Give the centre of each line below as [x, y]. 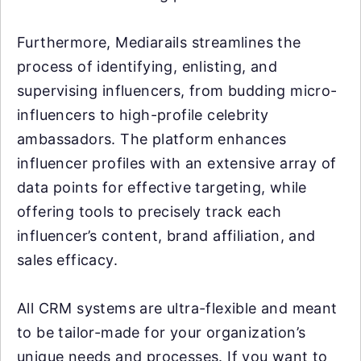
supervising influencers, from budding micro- [177, 90]
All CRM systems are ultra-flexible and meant [177, 308]
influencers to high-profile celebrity [143, 114]
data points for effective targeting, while [162, 187]
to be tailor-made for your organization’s [162, 332]
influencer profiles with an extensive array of [177, 163]
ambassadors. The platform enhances [152, 139]
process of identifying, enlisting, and [147, 66]
